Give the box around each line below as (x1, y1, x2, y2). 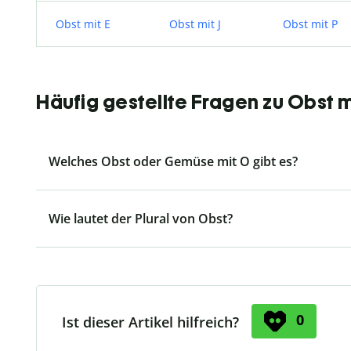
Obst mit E (56, 16, 110, 31)
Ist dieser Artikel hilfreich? (62, 313, 239, 332)
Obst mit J (169, 16, 221, 31)
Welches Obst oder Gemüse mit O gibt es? (49, 153, 298, 171)
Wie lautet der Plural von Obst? (49, 210, 233, 228)
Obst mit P (283, 16, 338, 31)
